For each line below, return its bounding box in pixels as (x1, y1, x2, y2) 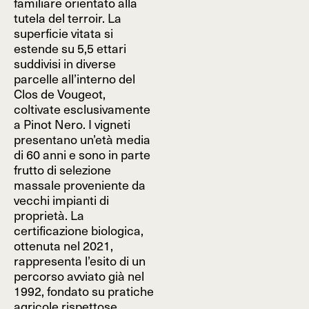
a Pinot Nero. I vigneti (14, 115, 130, 132)
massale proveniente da (14, 176, 146, 193)
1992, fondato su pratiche (14, 282, 154, 299)
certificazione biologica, (14, 221, 143, 239)
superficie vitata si (14, 24, 113, 41)
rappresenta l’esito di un (14, 252, 146, 269)
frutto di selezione (14, 161, 111, 178)
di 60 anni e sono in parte (14, 146, 150, 163)
